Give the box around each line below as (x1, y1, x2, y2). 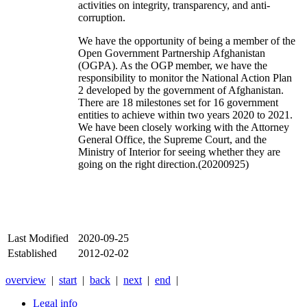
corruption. (78, 12, 128, 24)
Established (8, 247, 57, 260)
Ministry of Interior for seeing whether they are (78, 146, 280, 158)
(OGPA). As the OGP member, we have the (78, 60, 267, 72)
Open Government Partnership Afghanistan (78, 47, 265, 60)
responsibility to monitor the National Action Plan (78, 72, 292, 84)
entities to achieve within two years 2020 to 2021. (78, 109, 293, 121)
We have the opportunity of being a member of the (78, 35, 295, 47)
